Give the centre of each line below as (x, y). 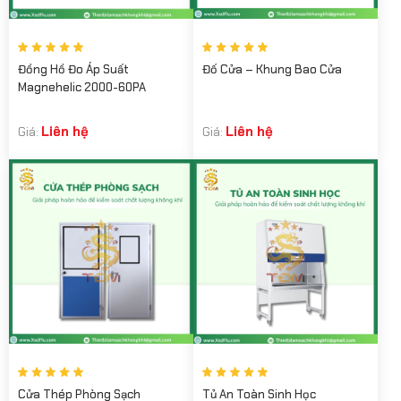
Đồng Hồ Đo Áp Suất (73, 70)
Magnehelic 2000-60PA (82, 88)
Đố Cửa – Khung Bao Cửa (272, 70)
